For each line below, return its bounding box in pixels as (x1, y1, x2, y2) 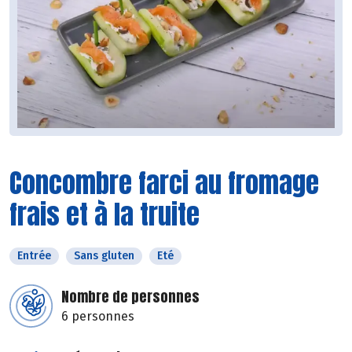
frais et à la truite (9, 194, 200, 235)
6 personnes (61, 309, 134, 324)
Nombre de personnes (61, 286, 200, 308)
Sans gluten (74, 249, 134, 263)
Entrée (17, 249, 51, 263)
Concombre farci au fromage (9, 163, 319, 203)
